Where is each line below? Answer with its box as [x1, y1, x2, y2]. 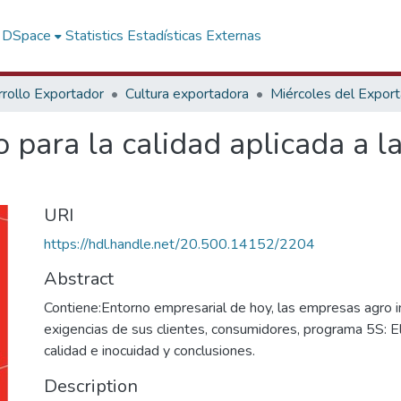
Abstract [44, 267, 114, 291]
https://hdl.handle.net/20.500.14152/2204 [44, 235, 315, 254]
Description [44, 374, 138, 398]
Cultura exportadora [125, 84, 249, 104]
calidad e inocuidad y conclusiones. [44, 341, 255, 361]
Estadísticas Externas [127, 26, 262, 46]
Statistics [65, 26, 124, 46]
